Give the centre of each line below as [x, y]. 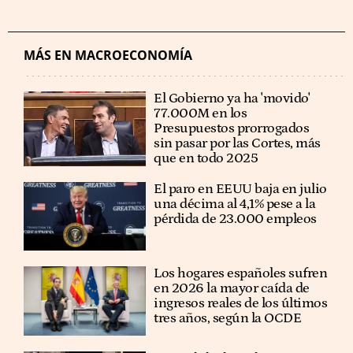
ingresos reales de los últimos [241, 304]
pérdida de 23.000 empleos [235, 219]
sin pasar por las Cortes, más [237, 143]
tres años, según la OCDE [228, 319]
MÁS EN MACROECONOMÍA [108, 55]
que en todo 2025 [206, 158]
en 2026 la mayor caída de [232, 289]
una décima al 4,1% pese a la [235, 204]
